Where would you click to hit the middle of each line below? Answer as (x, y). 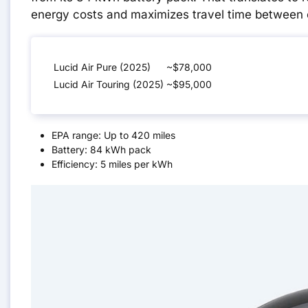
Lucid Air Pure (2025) (102, 67)
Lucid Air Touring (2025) (109, 85)
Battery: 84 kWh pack (101, 150)
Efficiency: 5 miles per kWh (112, 164)
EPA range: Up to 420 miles (113, 135)
